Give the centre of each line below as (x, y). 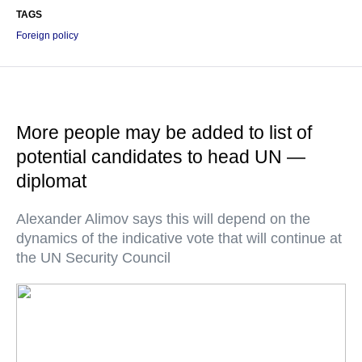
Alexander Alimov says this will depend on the (163, 219)
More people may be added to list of (164, 133)
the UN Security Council (93, 258)
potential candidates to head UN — (161, 157)
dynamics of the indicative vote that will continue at (179, 238)
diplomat (51, 181)
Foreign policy (47, 36)
